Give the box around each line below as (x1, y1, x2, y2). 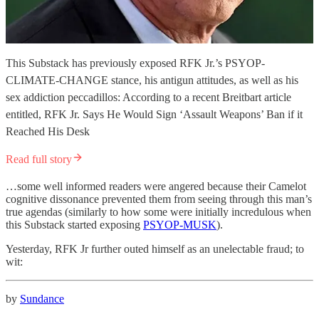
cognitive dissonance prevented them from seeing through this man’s (6, 192, 312, 205)
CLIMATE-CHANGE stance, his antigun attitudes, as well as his (6, 73, 298, 86)
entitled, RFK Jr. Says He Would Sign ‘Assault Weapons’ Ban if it (6, 108, 303, 120)
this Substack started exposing (6, 218, 143, 231)
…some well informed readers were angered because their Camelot (6, 179, 306, 192)
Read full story (6, 152, 72, 165)
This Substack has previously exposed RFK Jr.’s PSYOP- (6, 56, 265, 69)
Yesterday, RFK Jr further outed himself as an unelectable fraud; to (6, 242, 304, 255)
